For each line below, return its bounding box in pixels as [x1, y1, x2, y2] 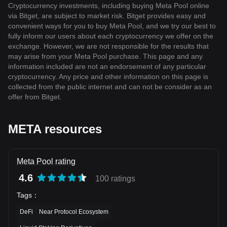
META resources [8, 122, 102, 136]
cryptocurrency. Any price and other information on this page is [8, 72, 208, 81]
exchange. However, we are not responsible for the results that [8, 42, 209, 51]
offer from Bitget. [8, 93, 62, 101]
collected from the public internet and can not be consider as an [8, 83, 212, 91]
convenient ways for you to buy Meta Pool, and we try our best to [8, 22, 216, 30]
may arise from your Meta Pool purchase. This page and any [8, 52, 203, 61]
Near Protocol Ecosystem [39, 208, 108, 215]
